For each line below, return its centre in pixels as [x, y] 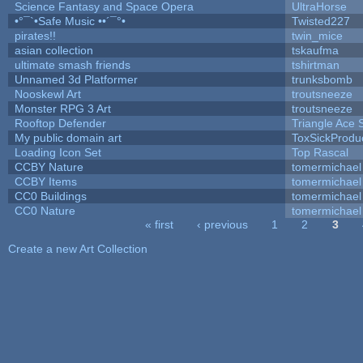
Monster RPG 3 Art [62, 108]
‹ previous [223, 224]
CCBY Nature [49, 167]
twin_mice [317, 35]
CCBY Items [45, 181]
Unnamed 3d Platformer [76, 79]
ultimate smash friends [72, 64]
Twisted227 [320, 21]
